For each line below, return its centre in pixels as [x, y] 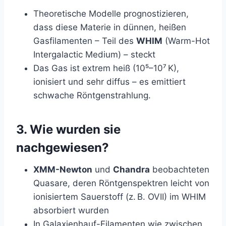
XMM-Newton [63, 169]
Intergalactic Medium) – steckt [94, 54]
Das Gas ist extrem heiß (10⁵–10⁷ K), [106, 68]
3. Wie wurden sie [68, 129]
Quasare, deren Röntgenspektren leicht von [121, 183]
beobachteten [180, 169]
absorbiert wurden [71, 210]
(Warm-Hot [186, 41]
